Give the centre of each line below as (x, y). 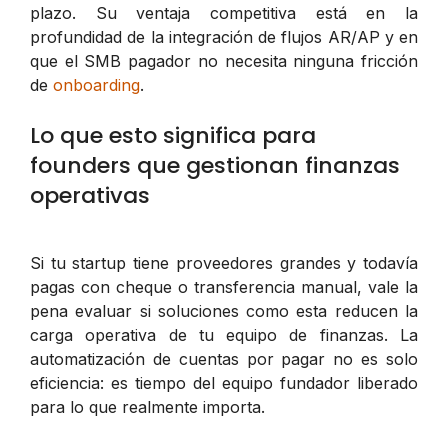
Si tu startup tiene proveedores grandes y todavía (224, 262)
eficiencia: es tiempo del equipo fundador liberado (224, 382)
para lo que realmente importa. (147, 406)
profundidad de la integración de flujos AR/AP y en (224, 36)
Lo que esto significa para (173, 135)
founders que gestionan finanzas (215, 165)
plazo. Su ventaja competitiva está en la (224, 12)
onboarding (96, 84)
